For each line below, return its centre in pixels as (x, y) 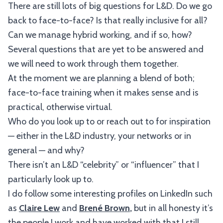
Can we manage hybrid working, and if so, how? (100, 35)
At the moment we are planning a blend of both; (101, 78)
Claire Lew (39, 208)
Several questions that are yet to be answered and (106, 49)
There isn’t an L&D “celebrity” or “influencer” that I (104, 165)
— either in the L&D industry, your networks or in (100, 136)
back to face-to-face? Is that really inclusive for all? (108, 20)
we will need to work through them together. (93, 64)
